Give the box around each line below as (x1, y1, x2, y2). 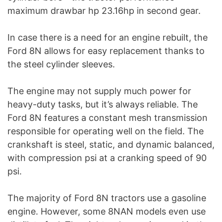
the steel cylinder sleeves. (7, 59, 115, 70)
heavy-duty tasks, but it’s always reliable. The (7, 99, 198, 110)
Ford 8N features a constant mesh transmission (7, 112, 208, 123)
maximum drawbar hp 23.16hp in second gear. (7, 5, 201, 16)
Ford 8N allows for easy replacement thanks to (7, 46, 205, 56)
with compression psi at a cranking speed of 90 (7, 153, 207, 164)
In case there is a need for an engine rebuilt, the (7, 32, 208, 43)
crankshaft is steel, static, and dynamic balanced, (7, 139, 215, 150)
